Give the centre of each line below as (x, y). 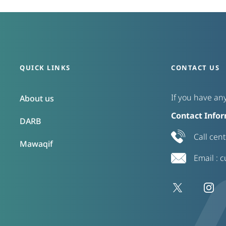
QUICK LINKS (45, 68)
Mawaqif (36, 144)
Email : (207, 158)
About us (37, 98)
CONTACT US (195, 68)
